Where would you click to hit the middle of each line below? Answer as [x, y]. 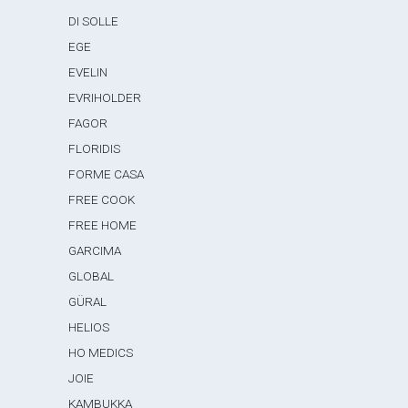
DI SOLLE [94, 21]
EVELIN [88, 72]
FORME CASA [107, 174]
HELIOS [89, 327]
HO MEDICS [101, 352]
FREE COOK [102, 199]
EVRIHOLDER [105, 97]
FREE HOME [103, 225]
